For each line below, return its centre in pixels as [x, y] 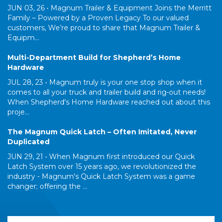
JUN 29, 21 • [27, 157]
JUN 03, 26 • [28, 8]
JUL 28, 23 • [27, 83]
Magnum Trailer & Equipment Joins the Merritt [130, 8]
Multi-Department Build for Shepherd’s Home [94, 58]
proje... [18, 112]
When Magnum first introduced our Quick [121, 157]
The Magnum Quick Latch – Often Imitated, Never [102, 132]
